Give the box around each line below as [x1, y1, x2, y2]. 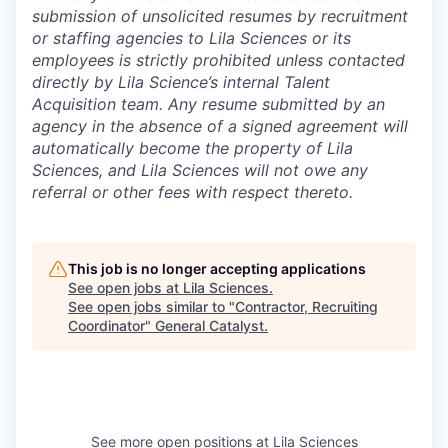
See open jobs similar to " [68, 298, 235, 315]
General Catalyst [155, 317, 264, 334]
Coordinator [68, 317, 145, 334]
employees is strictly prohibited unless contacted [32, 50, 405, 70]
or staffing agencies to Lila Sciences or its [32, 28, 351, 48]
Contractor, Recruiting [235, 298, 378, 315]
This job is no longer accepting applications [68, 260, 366, 277]
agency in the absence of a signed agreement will [32, 116, 408, 136]
